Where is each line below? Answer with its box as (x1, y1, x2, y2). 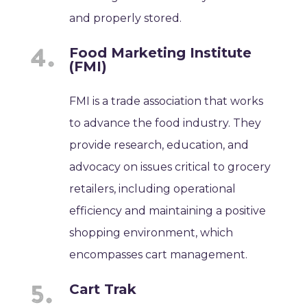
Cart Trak (69, 280, 137, 297)
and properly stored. (69, 11, 182, 25)
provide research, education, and (69, 138, 249, 151)
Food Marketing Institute (69, 44, 252, 61)
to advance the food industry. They (69, 116, 262, 130)
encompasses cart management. (69, 247, 248, 261)
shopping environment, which (69, 225, 234, 239)
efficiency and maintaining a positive (69, 204, 267, 217)
